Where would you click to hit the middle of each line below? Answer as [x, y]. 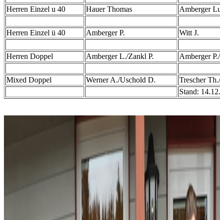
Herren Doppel [30, 56]
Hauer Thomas [109, 9]
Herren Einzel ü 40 [36, 33]
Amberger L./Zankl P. [120, 56]
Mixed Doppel [29, 80]
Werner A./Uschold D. [121, 80]
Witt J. [189, 33]
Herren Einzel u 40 [36, 9]
